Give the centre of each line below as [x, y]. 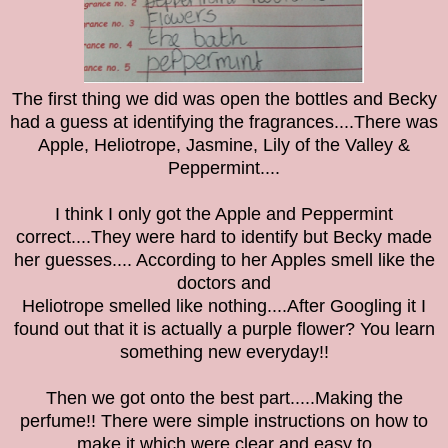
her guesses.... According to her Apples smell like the [224, 259]
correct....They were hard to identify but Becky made [224, 236]
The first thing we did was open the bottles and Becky [224, 98]
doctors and [224, 282]
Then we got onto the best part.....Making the [224, 397]
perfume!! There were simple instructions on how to [224, 420]
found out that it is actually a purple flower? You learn [224, 328]
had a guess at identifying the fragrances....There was [224, 121]
